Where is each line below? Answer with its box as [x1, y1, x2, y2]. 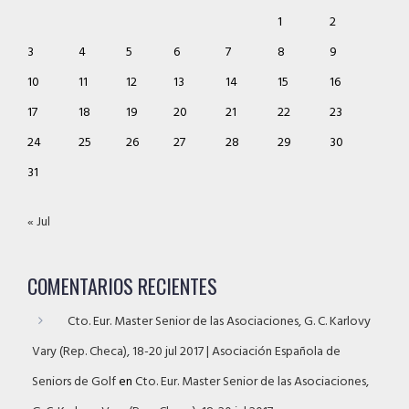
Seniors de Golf [32, 371, 116, 393]
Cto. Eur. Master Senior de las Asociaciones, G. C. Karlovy [68, 310, 371, 332]
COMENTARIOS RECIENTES [27, 270, 217, 300]
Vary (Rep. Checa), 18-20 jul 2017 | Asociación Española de [32, 341, 341, 362]
